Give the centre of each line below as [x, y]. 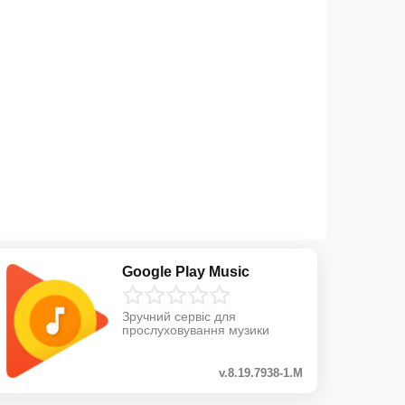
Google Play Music [185, 271]
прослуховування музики [195, 330]
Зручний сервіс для [179, 316]
